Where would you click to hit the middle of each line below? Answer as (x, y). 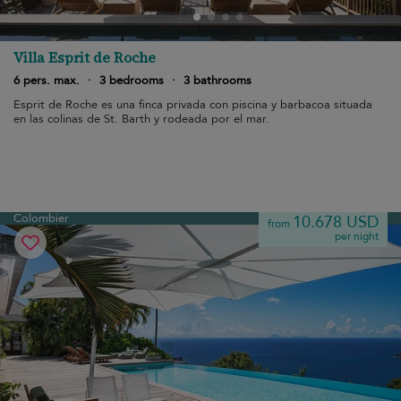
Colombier (41, 218)
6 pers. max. (47, 81)
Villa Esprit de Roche (85, 57)
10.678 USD (336, 222)
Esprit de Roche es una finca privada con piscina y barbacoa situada (193, 105)
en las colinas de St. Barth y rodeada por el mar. (141, 119)
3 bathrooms (218, 81)
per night (357, 236)
